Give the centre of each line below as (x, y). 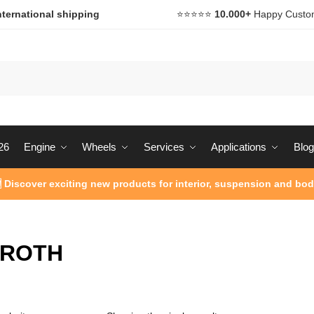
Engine (39, 147)
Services (164, 147)
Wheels (99, 147)
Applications (239, 147)
